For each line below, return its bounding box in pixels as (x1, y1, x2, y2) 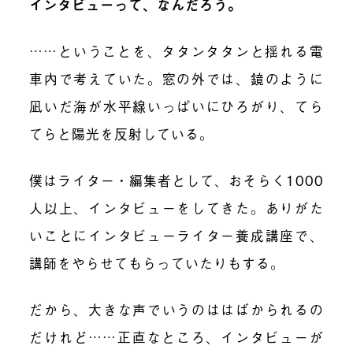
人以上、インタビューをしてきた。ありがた (29, 197, 324, 217)
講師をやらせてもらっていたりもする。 (29, 252, 285, 273)
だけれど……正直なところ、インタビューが (29, 326, 324, 347)
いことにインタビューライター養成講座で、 (29, 225, 324, 245)
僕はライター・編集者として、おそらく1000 (29, 169, 324, 190)
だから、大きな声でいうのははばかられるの (29, 299, 324, 319)
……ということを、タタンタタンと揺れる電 (29, 40, 324, 61)
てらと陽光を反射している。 (29, 123, 214, 143)
